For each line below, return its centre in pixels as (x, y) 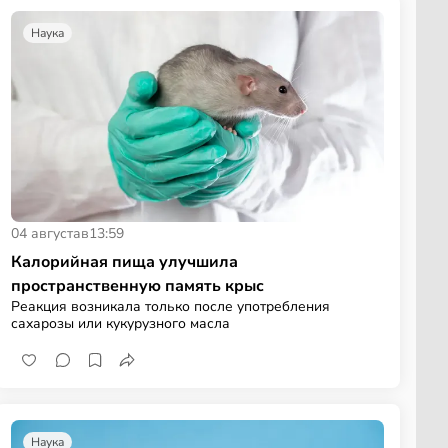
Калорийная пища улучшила (124, 261)
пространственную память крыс (137, 285)
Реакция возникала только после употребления (170, 306)
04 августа (45, 233)
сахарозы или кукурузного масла (120, 323)
